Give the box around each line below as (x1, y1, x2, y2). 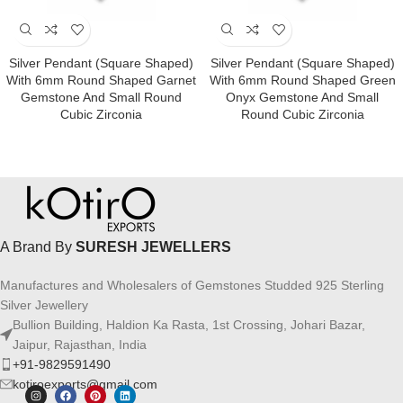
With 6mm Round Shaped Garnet (5, 72, 196, 87)
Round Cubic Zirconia (240, 106, 364, 121)
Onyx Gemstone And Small (226, 89, 379, 104)
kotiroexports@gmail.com (13, 376, 157, 391)
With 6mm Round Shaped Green (209, 72, 396, 87)
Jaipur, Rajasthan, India (13, 336, 147, 352)
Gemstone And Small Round (20, 89, 182, 104)
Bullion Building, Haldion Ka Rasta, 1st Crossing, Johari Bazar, (13, 317, 365, 332)
